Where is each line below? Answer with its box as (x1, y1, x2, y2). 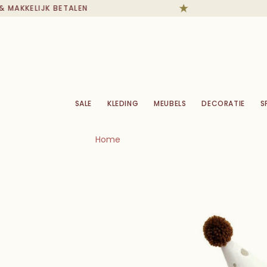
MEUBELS (154, 98, 187, 108)
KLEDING (107, 98, 139, 108)
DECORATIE (201, 98, 245, 108)
